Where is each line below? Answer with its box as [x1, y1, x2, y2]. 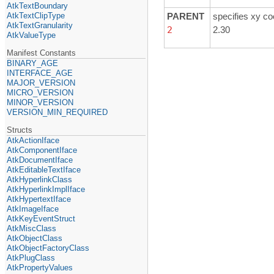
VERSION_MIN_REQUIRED [7, 107, 108, 117]
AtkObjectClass [7, 233, 63, 243]
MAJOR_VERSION [7, 78, 76, 87]
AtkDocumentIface [7, 155, 73, 165]
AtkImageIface [7, 204, 59, 213]
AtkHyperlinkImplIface [7, 184, 86, 194]
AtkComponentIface [7, 145, 78, 155]
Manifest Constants [7, 48, 76, 57]
